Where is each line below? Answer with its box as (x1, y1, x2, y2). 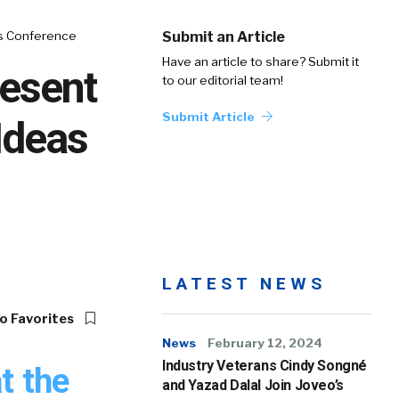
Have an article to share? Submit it (162, 54, 359, 69)
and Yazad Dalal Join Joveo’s (162, 377, 344, 394)
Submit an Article (162, 28, 285, 45)
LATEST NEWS (162, 273, 326, 294)
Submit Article (162, 110, 257, 124)
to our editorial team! (162, 73, 283, 87)
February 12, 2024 (208, 336, 322, 350)
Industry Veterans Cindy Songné (162, 357, 368, 374)
